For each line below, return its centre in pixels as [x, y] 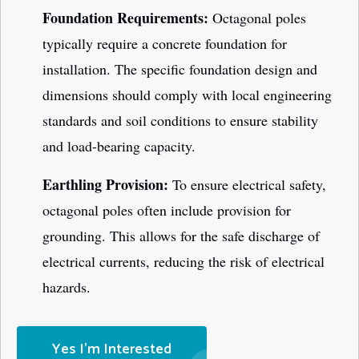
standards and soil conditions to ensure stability [180, 121]
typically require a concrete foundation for [165, 44]
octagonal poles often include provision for [167, 210]
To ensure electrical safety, [247, 185]
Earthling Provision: [105, 185]
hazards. [67, 287]
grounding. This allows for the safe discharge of [181, 236]
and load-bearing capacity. [119, 146]
